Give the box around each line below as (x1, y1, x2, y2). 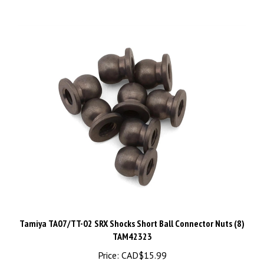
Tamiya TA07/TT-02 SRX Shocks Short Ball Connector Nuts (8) (19, 205, 245, 217)
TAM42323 (112, 218, 152, 230)
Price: (97, 237, 119, 249)
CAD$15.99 (118, 237, 167, 249)
